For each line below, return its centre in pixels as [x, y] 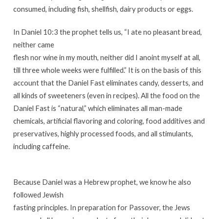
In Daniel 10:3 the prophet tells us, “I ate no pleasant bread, [107, 32]
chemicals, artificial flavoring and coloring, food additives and [109, 120]
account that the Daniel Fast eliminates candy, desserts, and [108, 82]
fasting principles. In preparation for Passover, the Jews [101, 207]
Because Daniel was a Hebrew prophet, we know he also [102, 182]
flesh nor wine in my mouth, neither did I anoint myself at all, [107, 57]
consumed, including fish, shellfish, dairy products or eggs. [103, 9]
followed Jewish [38, 194]
